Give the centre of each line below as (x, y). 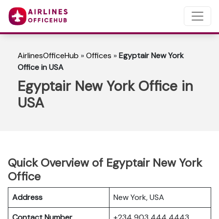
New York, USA (139, 197)
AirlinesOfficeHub (48, 55)
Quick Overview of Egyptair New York (105, 163)
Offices (99, 55)
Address (27, 197)
